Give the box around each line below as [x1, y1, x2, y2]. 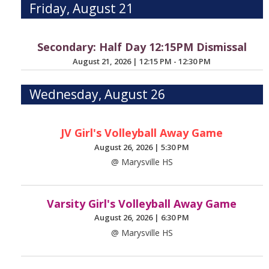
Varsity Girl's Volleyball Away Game [47, 196, 237, 211]
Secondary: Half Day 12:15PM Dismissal [37, 40, 247, 55]
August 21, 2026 [73, 55, 133, 67]
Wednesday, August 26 [29, 86, 166, 103]
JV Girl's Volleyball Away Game [61, 125, 223, 141]
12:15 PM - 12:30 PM [139, 55, 211, 67]
